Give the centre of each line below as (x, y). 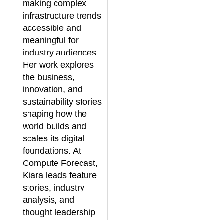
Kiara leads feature (60, 175)
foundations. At (52, 151)
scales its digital (54, 138)
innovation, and (53, 89)
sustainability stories (62, 101)
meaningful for (51, 40)
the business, (49, 77)
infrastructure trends (62, 15)
